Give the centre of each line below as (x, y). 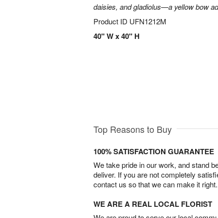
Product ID (111, 21)
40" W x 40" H (117, 36)
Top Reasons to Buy (133, 129)
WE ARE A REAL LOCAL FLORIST (153, 204)
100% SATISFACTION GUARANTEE (154, 151)
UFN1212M (148, 21)
